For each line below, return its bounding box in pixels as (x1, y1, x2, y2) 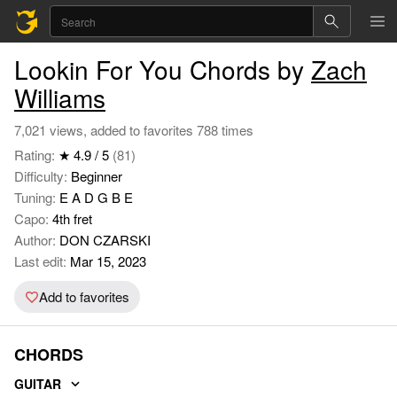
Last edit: (14, 252, 66, 270)
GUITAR (14, 374, 61, 393)
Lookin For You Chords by (14, 51, 311, 87)
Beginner (71, 167, 122, 185)
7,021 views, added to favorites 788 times (14, 121, 253, 139)
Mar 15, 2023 (66, 252, 146, 270)
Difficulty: (14, 167, 71, 185)
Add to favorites (39, 287, 129, 306)
